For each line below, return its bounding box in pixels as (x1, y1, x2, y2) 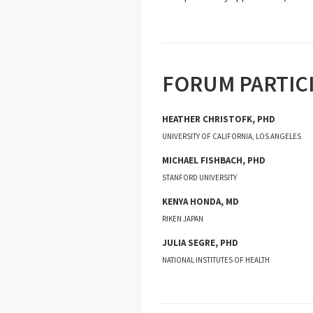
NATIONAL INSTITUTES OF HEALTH (162, 255, 270, 265)
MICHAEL (162, 154, 198, 166)
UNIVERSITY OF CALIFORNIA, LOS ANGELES (162, 131, 301, 141)
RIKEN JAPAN (162, 214, 203, 224)
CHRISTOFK (203, 113, 252, 125)
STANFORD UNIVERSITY (162, 173, 237, 182)
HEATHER (162, 113, 201, 125)
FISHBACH (201, 154, 242, 166)
